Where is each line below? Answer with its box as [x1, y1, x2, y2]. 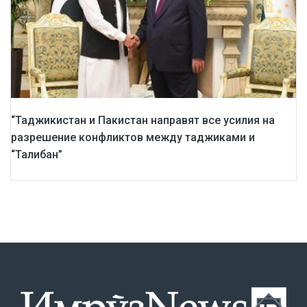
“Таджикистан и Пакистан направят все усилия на [11, 114, 275, 127]
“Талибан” [11, 148, 62, 162]
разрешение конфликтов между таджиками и [11, 131, 255, 145]
